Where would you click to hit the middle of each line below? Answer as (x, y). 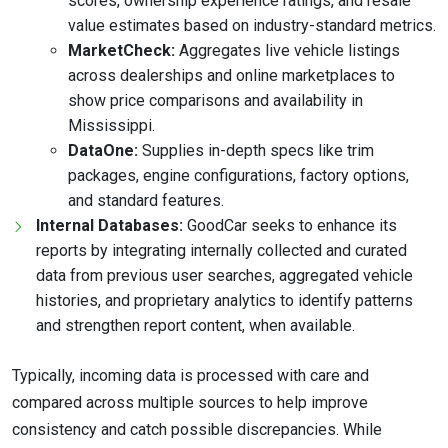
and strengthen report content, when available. (195, 326)
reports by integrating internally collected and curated (221, 251)
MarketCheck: (121, 51)
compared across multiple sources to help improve (190, 403)
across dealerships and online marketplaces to (231, 76)
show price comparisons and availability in (215, 101)
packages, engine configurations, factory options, (238, 176)
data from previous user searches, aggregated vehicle (224, 276)
